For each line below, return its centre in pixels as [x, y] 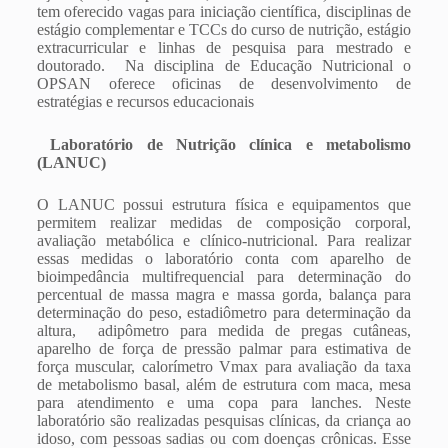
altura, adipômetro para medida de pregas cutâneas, [224, 330]
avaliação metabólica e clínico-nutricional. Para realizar [224, 240]
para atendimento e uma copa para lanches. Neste [224, 402]
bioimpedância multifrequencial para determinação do [224, 276]
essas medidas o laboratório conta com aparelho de [224, 258]
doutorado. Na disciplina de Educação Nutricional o [224, 65]
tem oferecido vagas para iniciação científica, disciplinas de [224, 11]
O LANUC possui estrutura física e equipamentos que [224, 204]
